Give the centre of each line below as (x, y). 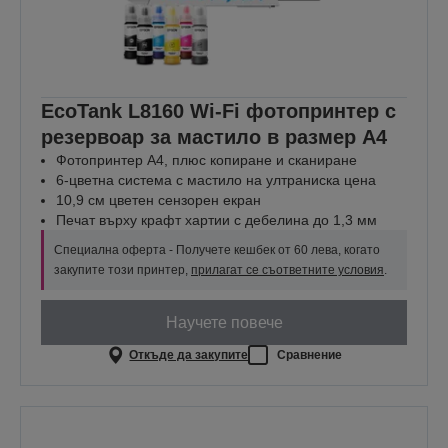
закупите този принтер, (122, 270)
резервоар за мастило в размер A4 (214, 137)
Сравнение (310, 354)
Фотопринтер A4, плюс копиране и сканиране (206, 160)
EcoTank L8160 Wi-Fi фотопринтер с (218, 111)
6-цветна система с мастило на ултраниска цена (216, 180)
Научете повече (224, 322)
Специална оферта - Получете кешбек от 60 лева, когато (217, 250)
